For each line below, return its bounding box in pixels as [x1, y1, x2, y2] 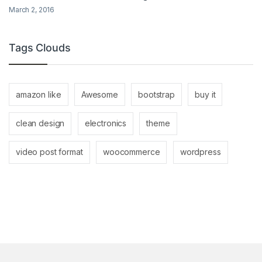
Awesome [81, 89, 118, 99]
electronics [84, 118, 127, 129]
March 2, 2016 [9, 5, 55, 14]
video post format [16, 147, 83, 157]
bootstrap [138, 89, 175, 99]
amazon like [16, 89, 61, 99]
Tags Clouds [9, 41, 71, 54]
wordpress [180, 147, 221, 157]
